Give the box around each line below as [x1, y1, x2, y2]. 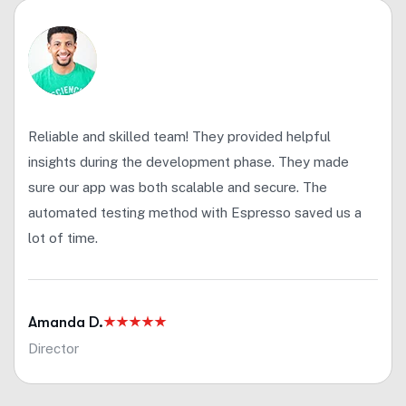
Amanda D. [28, 313, 103, 331]
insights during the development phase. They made [28, 153, 349, 169]
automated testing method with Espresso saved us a [28, 204, 362, 220]
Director [28, 340, 79, 356]
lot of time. [28, 229, 98, 246]
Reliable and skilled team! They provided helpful [28, 128, 331, 144]
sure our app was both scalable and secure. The [28, 179, 327, 195]
